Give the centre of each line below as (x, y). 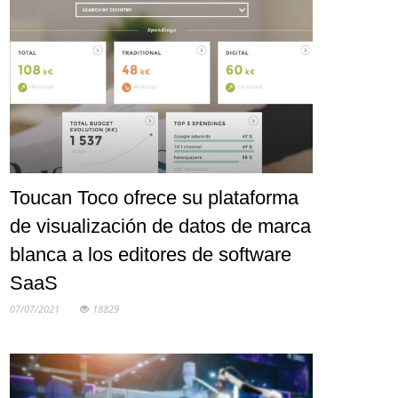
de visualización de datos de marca (161, 226)
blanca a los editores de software (151, 254)
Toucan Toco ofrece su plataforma (155, 197)
